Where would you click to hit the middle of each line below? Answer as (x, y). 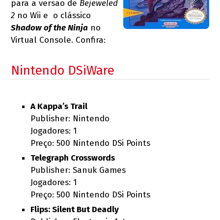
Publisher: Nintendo (70, 119)
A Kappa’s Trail (59, 106)
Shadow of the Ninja (50, 28)
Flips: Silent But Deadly (75, 209)
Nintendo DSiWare (63, 70)
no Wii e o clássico (53, 15)
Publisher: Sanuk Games (78, 170)
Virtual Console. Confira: (58, 40)
